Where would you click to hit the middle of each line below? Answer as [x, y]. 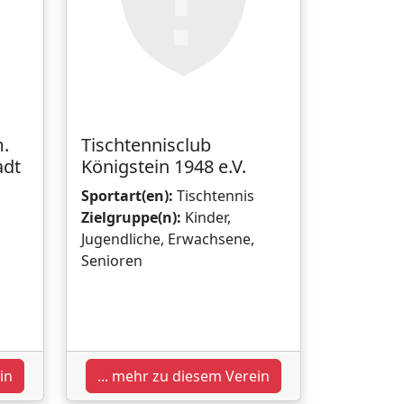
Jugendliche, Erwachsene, [168, 239]
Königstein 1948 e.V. [164, 166]
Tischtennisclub [146, 144]
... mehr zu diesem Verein [184, 376]
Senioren [112, 260]
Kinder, [206, 217]
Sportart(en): [127, 195]
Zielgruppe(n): [131, 217]
